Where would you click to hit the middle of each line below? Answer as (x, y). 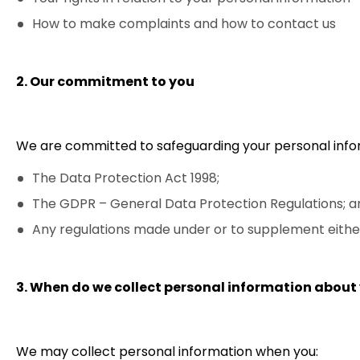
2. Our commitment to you (105, 82)
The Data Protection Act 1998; (126, 178)
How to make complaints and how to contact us (184, 24)
